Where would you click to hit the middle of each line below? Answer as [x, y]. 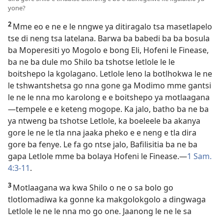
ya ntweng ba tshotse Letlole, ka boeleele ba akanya [104, 121]
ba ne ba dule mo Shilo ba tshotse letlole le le [91, 62]
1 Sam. [199, 156]
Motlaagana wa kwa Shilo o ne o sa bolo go [93, 188]
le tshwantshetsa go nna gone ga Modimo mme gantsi [110, 86]
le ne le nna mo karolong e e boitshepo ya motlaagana [109, 97]
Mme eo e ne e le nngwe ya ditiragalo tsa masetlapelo [112, 27]
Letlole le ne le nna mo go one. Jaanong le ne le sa [100, 211]
